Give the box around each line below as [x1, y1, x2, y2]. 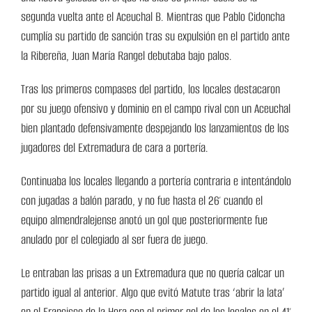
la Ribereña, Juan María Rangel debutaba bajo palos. [21, 47, 232, 65]
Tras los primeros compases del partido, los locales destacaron [21, 81, 280, 98]
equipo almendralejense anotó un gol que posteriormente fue [21, 212, 267, 229]
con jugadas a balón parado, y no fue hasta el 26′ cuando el [21, 192, 263, 210]
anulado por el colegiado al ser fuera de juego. [21, 231, 208, 249]
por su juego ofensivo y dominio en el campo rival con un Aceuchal [21, 100, 290, 118]
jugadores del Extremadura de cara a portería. [21, 139, 208, 157]
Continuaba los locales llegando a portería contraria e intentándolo [21, 173, 291, 190]
